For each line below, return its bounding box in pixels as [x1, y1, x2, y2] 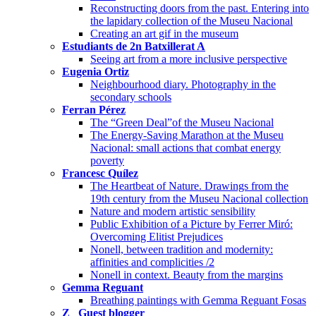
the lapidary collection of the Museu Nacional [90, 15, 293, 28]
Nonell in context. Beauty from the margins [90, 269, 283, 281]
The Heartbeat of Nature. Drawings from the [90, 180, 288, 193]
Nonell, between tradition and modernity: [90, 243, 273, 256]
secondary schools [90, 91, 171, 104]
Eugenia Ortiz [62, 66, 129, 78]
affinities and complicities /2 [90, 256, 214, 269]
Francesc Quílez [62, 167, 138, 180]
